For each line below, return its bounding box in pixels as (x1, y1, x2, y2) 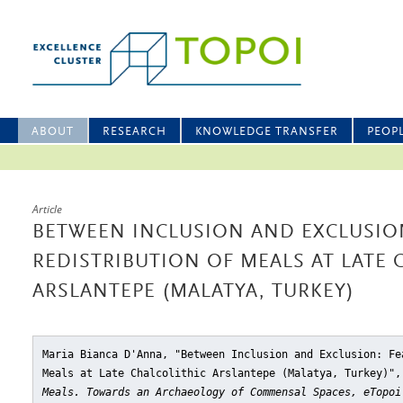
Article (32, 201, 62, 217)
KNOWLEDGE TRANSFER (195, 126, 338, 138)
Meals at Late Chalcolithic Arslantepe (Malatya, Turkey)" (42, 367, 395, 380)
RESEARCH (103, 126, 166, 138)
